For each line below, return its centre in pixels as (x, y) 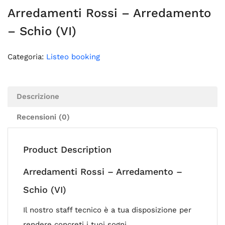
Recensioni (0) (43, 117)
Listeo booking (73, 57)
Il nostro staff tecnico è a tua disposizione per (107, 210)
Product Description (67, 149)
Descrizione (38, 96)
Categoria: (27, 57)
